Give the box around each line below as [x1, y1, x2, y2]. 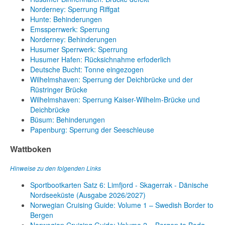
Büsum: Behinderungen [30, 115, 105, 125]
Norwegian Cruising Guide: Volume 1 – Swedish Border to [30, 200, 213, 210]
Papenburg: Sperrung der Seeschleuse [30, 125, 154, 135]
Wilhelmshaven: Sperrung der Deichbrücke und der [30, 74, 193, 85]
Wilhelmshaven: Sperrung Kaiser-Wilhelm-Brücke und [30, 94, 200, 105]
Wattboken [10, 143, 51, 155]
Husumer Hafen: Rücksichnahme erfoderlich [30, 54, 171, 65]
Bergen [30, 210, 53, 220]
